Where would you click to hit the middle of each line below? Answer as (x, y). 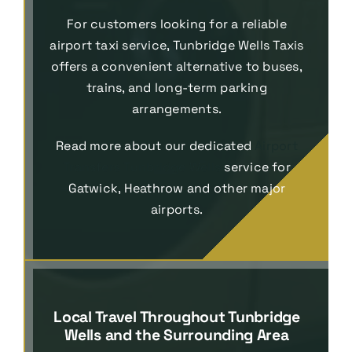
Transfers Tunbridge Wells (142, 167)
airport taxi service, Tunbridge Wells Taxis (177, 45)
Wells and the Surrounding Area (177, 335)
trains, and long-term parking (177, 87)
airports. (177, 209)
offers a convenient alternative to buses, (177, 66)
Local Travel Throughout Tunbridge (177, 317)
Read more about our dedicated (156, 145)
